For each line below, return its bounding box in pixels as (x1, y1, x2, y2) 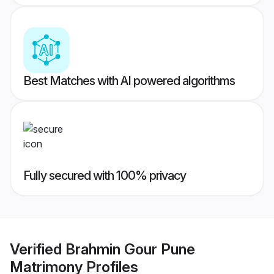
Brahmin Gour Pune (65, 240, 195, 258)
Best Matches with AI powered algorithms (23, 73, 235, 89)
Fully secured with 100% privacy (23, 168, 186, 183)
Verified (10, 240, 65, 258)
